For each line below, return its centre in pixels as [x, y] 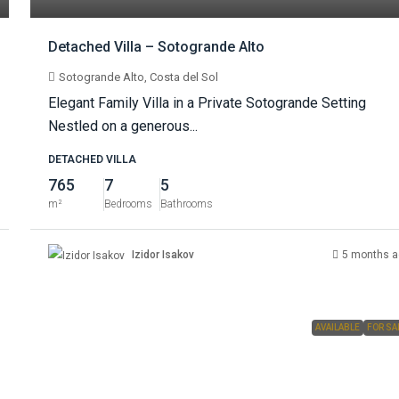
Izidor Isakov [163, 255]
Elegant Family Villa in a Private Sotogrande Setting [208, 103]
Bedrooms [129, 204]
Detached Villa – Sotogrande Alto [157, 47]
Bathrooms [187, 204]
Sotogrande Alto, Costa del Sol [139, 77]
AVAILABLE [337, 327]
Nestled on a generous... [123, 126]
